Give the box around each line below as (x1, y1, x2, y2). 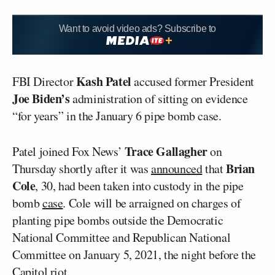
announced (151, 160, 203, 177)
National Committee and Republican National (12, 228, 231, 246)
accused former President (131, 72, 254, 90)
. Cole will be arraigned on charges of (63, 194, 241, 211)
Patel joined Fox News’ (12, 142, 125, 160)
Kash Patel (76, 72, 131, 90)
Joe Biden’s (12, 89, 70, 107)
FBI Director (12, 72, 76, 90)
